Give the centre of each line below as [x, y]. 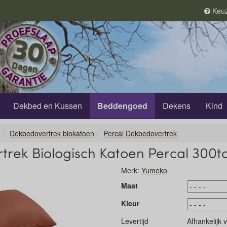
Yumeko [154, 170]
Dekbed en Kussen [48, 106]
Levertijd [135, 221]
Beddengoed [122, 106]
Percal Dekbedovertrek [140, 133]
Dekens [177, 106]
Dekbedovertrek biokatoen [52, 133]
